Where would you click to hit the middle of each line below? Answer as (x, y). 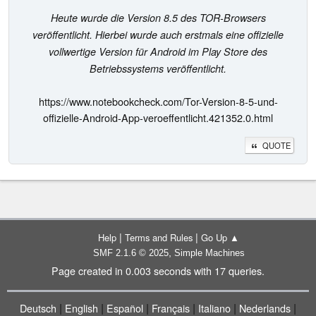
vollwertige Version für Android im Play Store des (158, 51)
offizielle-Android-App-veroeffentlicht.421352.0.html (158, 117)
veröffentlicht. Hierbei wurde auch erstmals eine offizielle (158, 34)
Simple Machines (209, 253)
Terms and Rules (159, 237)
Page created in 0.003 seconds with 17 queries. (158, 271)
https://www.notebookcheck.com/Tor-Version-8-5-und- (158, 101)
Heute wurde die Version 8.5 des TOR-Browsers (158, 17)
